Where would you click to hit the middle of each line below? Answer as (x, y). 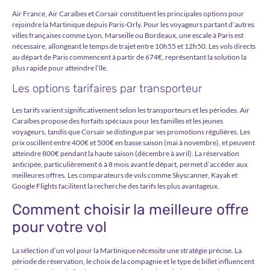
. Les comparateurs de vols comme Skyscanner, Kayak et (151, 175)
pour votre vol (59, 227)
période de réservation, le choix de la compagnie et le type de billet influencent (133, 261)
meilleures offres (38, 175)
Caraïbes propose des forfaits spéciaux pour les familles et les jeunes (118, 121)
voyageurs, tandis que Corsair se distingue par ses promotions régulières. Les (131, 132)
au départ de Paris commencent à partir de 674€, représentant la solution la (129, 57)
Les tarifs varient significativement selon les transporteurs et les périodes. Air (131, 110)
